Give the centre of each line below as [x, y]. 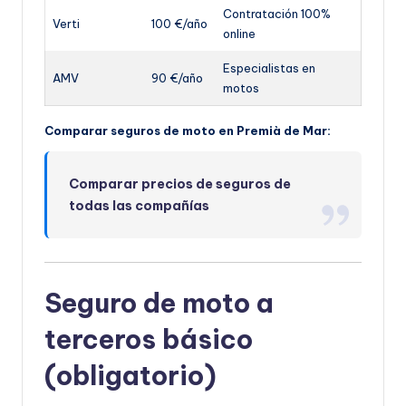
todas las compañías [140, 206]
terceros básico [149, 340]
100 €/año [179, 24]
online [239, 34]
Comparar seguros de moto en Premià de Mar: [188, 131]
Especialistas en [269, 68]
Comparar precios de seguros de [180, 184]
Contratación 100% [277, 14]
